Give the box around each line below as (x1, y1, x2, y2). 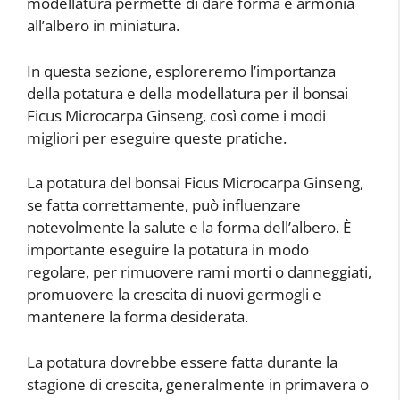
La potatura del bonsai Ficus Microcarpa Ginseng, (27, 172, 363, 194)
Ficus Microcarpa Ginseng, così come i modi (27, 104, 326, 126)
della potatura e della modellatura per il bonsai (27, 82, 348, 104)
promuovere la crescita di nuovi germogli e (27, 284, 321, 305)
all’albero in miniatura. (27, 15, 179, 37)
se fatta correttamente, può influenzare (27, 195, 301, 216)
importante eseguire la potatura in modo (27, 239, 309, 261)
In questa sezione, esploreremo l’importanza (27, 60, 336, 81)
